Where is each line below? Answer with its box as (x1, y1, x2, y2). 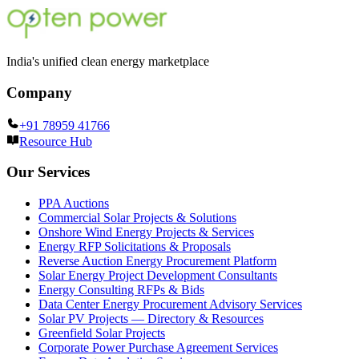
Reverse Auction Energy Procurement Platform (38, 254, 276, 268)
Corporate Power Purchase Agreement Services (38, 341, 278, 355)
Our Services (6, 163, 90, 181)
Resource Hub (19, 134, 92, 148)
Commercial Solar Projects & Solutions (38, 211, 236, 225)
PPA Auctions (38, 196, 109, 211)
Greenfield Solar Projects (38, 326, 165, 341)
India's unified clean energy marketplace (6, 54, 209, 69)
